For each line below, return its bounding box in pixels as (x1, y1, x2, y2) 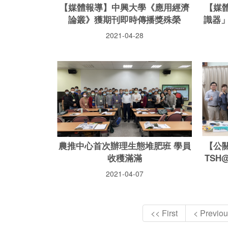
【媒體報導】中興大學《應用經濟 (60, 1, 189, 14)
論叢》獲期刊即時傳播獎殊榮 (68, 13, 181, 26)
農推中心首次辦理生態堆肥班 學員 (58, 139, 191, 152)
